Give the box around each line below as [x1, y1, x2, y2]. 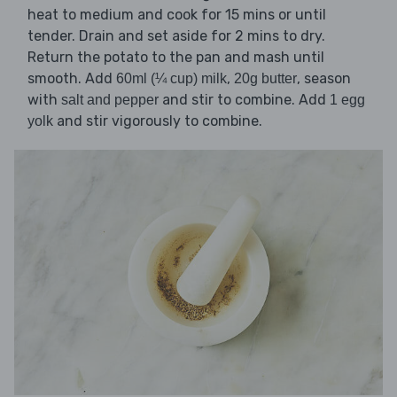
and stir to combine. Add [159, 91, 330, 109]
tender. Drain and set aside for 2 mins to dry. [27, 27, 325, 45]
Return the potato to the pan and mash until [27, 49, 324, 66]
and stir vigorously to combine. [53, 113, 262, 130]
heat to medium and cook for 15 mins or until [27, 6, 326, 24]
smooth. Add [27, 70, 116, 88]
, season [297, 70, 351, 88]
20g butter [234, 71, 297, 87]
